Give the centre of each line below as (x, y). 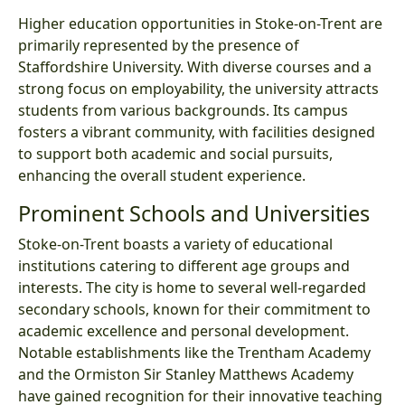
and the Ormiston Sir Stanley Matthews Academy (186, 374)
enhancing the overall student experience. (162, 175)
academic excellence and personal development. (184, 330)
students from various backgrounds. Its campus (183, 110)
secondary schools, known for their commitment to (194, 309)
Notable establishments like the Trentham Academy (194, 352)
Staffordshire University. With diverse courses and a (195, 66)
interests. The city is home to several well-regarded (192, 287)
